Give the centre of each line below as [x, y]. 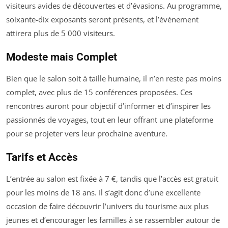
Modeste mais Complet [62, 57]
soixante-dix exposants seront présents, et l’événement [102, 19]
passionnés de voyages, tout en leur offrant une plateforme [110, 120]
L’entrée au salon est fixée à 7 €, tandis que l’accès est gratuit [112, 179]
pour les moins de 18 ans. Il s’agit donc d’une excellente [103, 192]
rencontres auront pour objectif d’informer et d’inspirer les [108, 106]
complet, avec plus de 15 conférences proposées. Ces [99, 92]
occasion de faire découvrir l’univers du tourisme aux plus [107, 206]
